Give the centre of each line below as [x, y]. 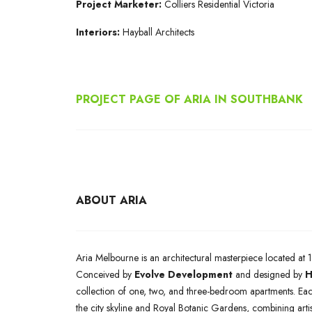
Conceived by [105, 274]
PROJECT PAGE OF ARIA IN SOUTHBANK [189, 99]
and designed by [269, 274]
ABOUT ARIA [111, 200]
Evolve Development [184, 274]
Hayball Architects [158, 32]
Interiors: [99, 32]
